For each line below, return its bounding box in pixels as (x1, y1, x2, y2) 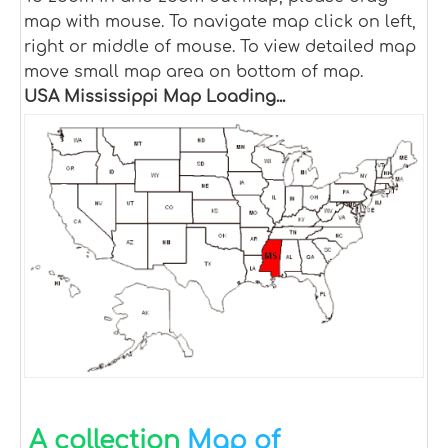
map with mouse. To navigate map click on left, (24, 13, 416, 31)
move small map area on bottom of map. (24, 63, 363, 81)
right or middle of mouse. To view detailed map (24, 38, 416, 56)
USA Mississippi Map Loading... (24, 88, 285, 106)
